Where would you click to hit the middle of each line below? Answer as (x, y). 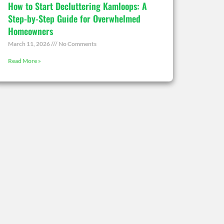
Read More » (24, 60)
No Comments (77, 43)
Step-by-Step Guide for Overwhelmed (74, 18)
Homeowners (30, 31)
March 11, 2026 (29, 43)
